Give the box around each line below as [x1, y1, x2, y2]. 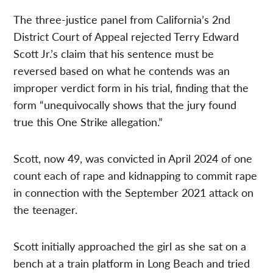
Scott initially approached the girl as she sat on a [13, 238, 247, 253]
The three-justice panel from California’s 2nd [13, 11, 231, 27]
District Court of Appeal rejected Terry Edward [13, 28, 239, 44]
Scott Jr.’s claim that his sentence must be [13, 45, 214, 61]
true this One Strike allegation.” [13, 113, 163, 129]
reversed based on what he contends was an [13, 62, 230, 78]
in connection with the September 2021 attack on [13, 184, 254, 200]
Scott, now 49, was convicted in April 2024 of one [13, 150, 253, 166]
